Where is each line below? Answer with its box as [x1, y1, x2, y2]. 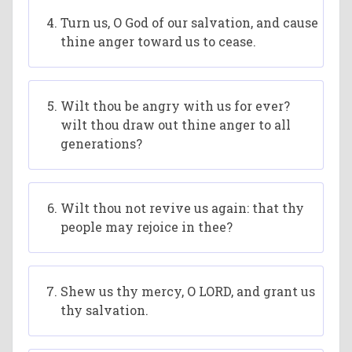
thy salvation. [60, 302, 149, 318]
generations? [60, 135, 143, 152]
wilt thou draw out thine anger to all [60, 116, 291, 133]
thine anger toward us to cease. [60, 33, 257, 49]
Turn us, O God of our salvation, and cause [60, 14, 319, 31]
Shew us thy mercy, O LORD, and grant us [60, 283, 316, 299]
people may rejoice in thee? [60, 218, 233, 235]
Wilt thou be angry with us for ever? [60, 97, 291, 114]
